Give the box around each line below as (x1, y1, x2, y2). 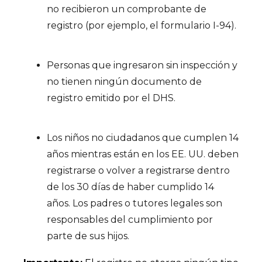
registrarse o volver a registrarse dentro (47, 165, 230, 176)
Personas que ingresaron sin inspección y (47, 60, 237, 71)
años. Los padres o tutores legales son (47, 198, 222, 209)
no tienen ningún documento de (47, 76, 202, 87)
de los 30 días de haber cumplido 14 (47, 181, 214, 192)
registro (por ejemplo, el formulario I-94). (47, 20, 236, 31)
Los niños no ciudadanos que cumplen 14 (47, 132, 239, 143)
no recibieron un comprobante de (47, 4, 206, 15)
